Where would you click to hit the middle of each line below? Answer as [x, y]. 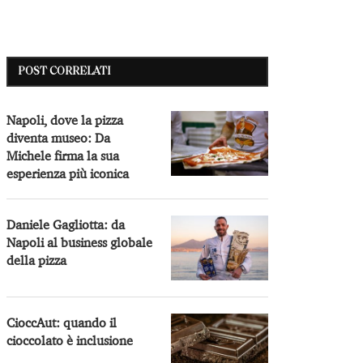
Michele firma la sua [63, 155]
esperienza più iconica [68, 173]
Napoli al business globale [80, 242]
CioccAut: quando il [62, 322]
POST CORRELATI [64, 71]
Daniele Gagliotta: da [66, 224]
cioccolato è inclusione [70, 340]
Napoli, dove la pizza [65, 120]
